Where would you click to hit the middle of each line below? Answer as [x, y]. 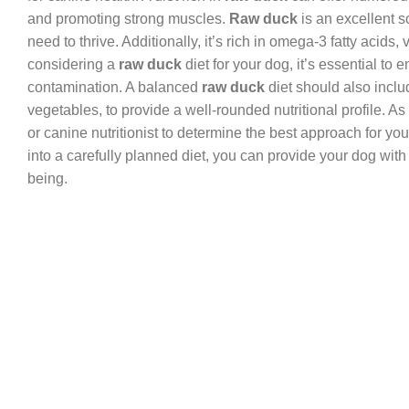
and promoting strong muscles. [128, 18]
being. [47, 178]
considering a [73, 64]
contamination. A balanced [115, 87]
